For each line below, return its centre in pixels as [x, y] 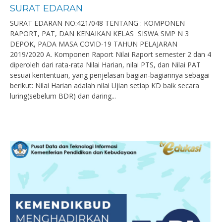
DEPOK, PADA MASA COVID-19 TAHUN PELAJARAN [94, 44]
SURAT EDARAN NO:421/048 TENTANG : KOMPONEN [97, 23]
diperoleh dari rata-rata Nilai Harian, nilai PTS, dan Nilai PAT [105, 65]
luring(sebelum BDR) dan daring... [63, 96]
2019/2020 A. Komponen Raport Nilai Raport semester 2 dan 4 [111, 54]
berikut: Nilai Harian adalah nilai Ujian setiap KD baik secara [105, 85]
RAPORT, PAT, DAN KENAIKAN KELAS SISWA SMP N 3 [99, 33]
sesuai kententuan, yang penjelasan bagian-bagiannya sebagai [110, 75]
